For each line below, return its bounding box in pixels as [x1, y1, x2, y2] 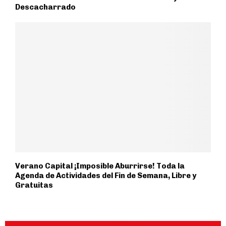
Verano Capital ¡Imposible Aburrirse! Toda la [15, 161, 185, 171]
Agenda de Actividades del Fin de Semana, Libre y [15, 171, 196, 181]
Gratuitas [15, 181, 53, 190]
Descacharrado [15, 2, 76, 12]
